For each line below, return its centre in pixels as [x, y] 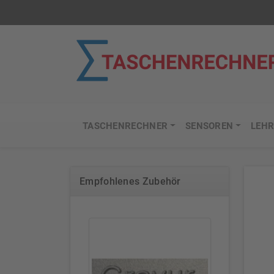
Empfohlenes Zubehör [130, 181]
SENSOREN [209, 126]
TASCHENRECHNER [125, 126]
